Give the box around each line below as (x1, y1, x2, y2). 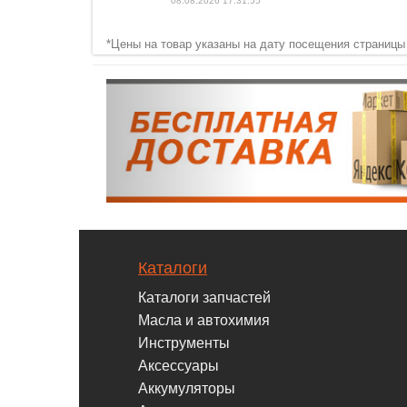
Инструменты (138, 335, 230, 352)
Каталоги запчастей (138, 290, 271, 306)
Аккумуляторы (138, 381, 235, 397)
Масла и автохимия (138, 313, 270, 329)
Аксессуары (138, 358, 219, 374)
